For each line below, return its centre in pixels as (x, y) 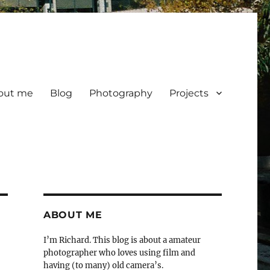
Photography (121, 93)
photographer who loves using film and (119, 253)
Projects (189, 93)
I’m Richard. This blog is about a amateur (122, 240)
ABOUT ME (73, 215)
